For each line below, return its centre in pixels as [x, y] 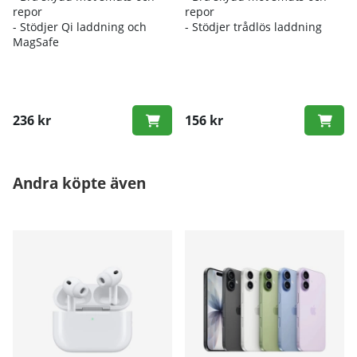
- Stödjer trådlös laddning [253, 26]
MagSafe [36, 41]
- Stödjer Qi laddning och [80, 26]
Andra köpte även [79, 182]
